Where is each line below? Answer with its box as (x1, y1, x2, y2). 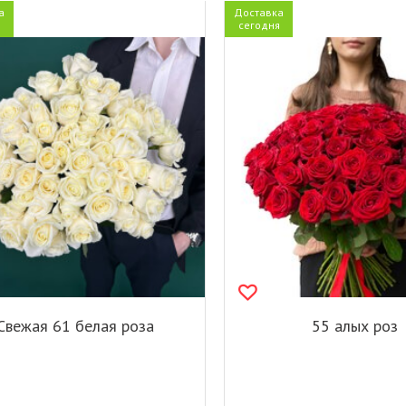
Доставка (234, 5, 285, 20)
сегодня (237, 18, 280, 33)
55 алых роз (311, 314, 398, 336)
